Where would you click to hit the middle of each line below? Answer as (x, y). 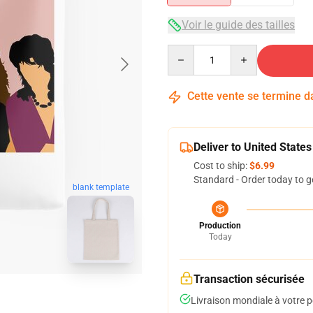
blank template (101, 188)
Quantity (186, 51)
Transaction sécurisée (249, 279)
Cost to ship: (221, 166)
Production (220, 226)
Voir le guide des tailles (238, 25)
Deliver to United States (253, 147)
